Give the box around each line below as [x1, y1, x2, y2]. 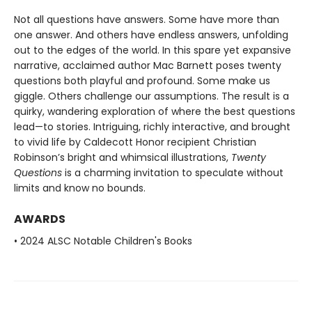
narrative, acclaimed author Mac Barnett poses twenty [14, 58, 281, 72]
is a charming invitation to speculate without [62, 166, 283, 180]
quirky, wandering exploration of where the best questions [14, 104, 295, 118]
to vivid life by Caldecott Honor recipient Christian [14, 135, 256, 149]
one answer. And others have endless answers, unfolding [14, 28, 288, 42]
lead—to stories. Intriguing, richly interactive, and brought [14, 120, 290, 134]
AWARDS [14, 211, 65, 227]
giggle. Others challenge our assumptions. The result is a [14, 89, 289, 103]
